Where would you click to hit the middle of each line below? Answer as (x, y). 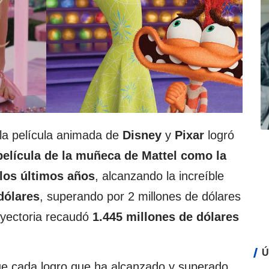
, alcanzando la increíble (159, 176)
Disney (142, 135)
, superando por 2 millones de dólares (140, 197)
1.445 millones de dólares (166, 217)
